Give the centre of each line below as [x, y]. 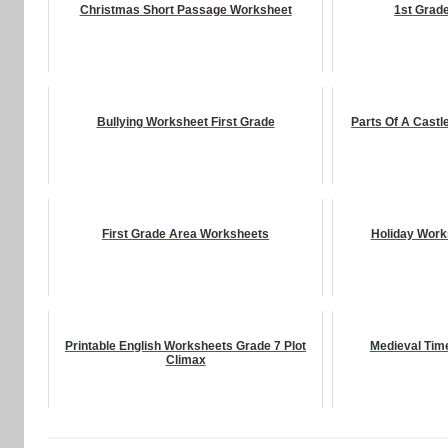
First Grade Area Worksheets [186, 234]
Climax [185, 360]
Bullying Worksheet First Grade [185, 122]
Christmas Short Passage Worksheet [185, 10]
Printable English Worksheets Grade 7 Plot [186, 346]
